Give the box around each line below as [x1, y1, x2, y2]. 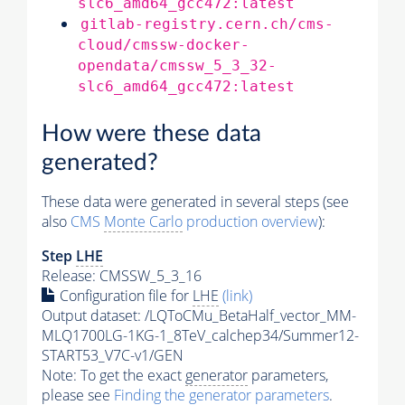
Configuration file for [56, 286, 193, 306]
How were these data [42, 122, 261, 146]
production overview [183, 212, 318, 232]
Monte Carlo [104, 212, 183, 232]
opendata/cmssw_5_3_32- [78, 56, 277, 74]
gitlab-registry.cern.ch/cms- [80, 14, 334, 33]
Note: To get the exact [42, 365, 185, 386]
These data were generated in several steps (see [42, 192, 349, 212]
